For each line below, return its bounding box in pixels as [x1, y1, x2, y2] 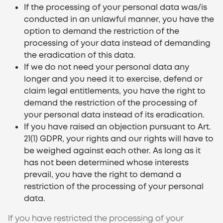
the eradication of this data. [24, 50, 135, 60]
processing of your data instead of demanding [24, 38, 211, 48]
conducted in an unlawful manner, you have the [24, 14, 214, 24]
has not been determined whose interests [24, 157, 189, 168]
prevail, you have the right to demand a [24, 169, 181, 180]
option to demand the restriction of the [24, 26, 179, 36]
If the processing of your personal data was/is [24, 2, 207, 12]
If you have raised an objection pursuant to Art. [24, 121, 211, 132]
